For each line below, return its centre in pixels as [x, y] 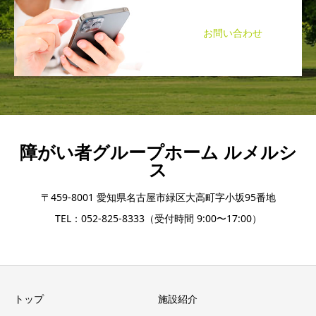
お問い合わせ [233, 32]
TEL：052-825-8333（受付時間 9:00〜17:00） [158, 218]
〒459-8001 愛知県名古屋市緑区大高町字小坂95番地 [158, 197]
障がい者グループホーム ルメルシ [158, 151]
